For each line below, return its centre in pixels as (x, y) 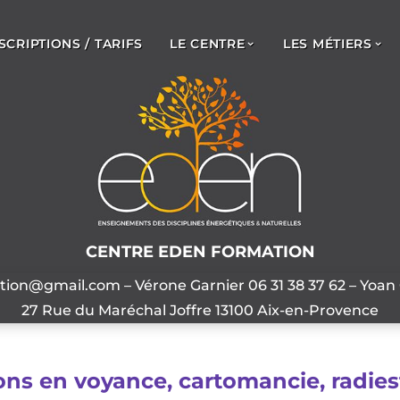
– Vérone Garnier (184, 285)
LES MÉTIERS (328, 44)
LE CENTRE (208, 44)
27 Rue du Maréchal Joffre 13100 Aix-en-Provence (200, 310)
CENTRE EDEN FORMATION (200, 251)
